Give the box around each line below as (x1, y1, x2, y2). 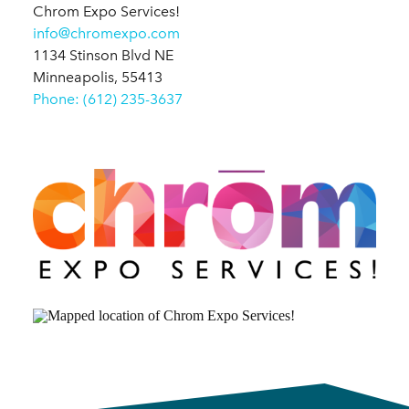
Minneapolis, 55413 (33, 68, 163, 87)
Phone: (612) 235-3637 (33, 90, 183, 109)
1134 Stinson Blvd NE (33, 47, 173, 65)
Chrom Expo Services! (33, 3, 180, 21)
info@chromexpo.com (33, 25, 180, 43)
